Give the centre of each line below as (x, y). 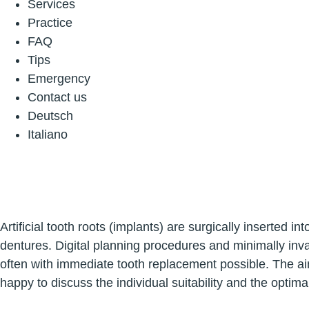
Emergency (59, 79)
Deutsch (50, 116)
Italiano (48, 134)
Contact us (57, 97)
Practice (50, 23)
